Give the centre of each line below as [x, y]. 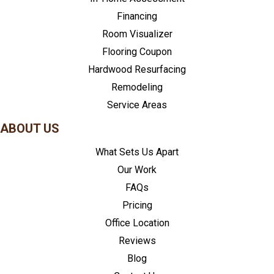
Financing [137, 17]
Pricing [137, 206]
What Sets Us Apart [137, 152]
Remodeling [137, 87]
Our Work [137, 170]
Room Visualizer [137, 34]
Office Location [137, 223]
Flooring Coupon [137, 52]
